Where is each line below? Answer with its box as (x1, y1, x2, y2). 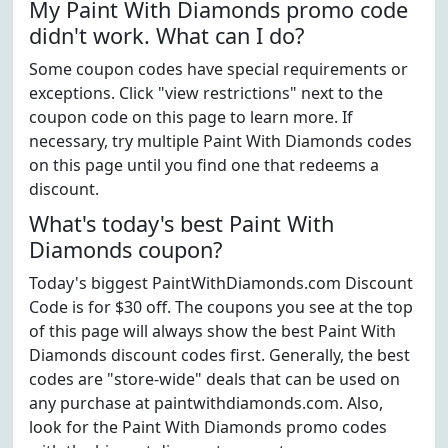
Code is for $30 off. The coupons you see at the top (29, 296, 413, 318)
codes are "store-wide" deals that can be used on (29, 368, 400, 390)
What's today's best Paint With (29, 209, 334, 238)
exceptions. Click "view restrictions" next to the (29, 82, 383, 104)
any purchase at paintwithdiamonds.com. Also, (29, 392, 383, 414)
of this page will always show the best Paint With (29, 320, 396, 342)
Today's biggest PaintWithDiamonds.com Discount (29, 272, 413, 294)
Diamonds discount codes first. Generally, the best (29, 344, 410, 366)
